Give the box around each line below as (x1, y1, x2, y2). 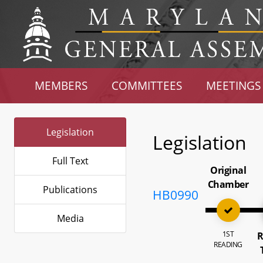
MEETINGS (205, 78, 261, 93)
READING (214, 240, 242, 249)
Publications (43, 183, 97, 196)
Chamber (207, 178, 249, 191)
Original (210, 164, 247, 177)
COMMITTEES (112, 78, 183, 93)
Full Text (52, 154, 89, 167)
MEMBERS (35, 78, 88, 93)
